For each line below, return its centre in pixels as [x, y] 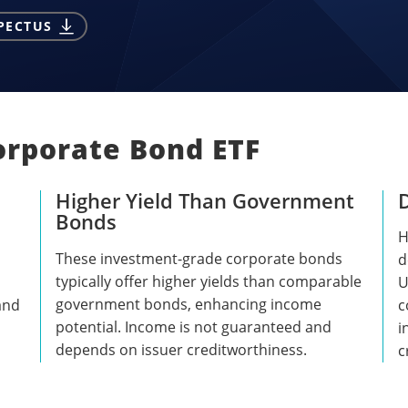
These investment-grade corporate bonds [199, 258]
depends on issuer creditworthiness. [182, 349]
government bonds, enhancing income [189, 304]
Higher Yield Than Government [205, 200]
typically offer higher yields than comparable [209, 281]
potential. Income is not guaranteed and [194, 326]
